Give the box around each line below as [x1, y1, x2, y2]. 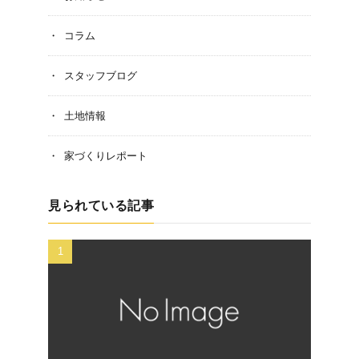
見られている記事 [48, 198, 154, 212]
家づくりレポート [64, 149, 147, 162]
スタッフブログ [64, 69, 137, 82]
